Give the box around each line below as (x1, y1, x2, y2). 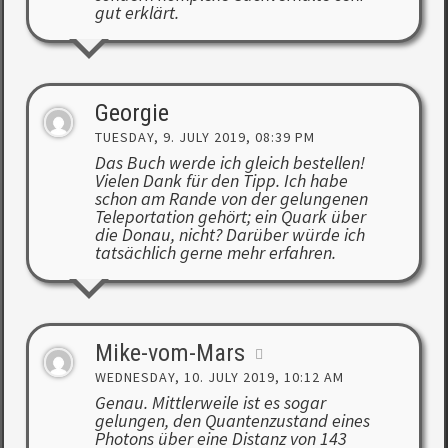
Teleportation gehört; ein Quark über (94, 204, 366, 228)
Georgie (94, 99, 169, 128)
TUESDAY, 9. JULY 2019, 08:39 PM (94, 128, 315, 147)
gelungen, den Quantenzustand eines (94, 408, 370, 432)
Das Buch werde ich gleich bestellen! (94, 150, 365, 174)
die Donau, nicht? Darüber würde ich (94, 222, 365, 246)
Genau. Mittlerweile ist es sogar (94, 390, 326, 414)
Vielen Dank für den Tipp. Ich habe (94, 168, 348, 192)
